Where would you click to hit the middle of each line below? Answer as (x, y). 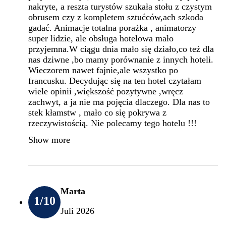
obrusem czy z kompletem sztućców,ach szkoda (116, 17)
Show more (49, 139)
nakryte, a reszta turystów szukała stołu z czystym (120, 6)
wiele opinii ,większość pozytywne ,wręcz (106, 91)
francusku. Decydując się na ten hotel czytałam (115, 80)
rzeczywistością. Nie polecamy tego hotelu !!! (112, 123)
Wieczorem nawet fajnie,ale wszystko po (103, 70)
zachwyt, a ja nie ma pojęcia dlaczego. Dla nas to (119, 102)
